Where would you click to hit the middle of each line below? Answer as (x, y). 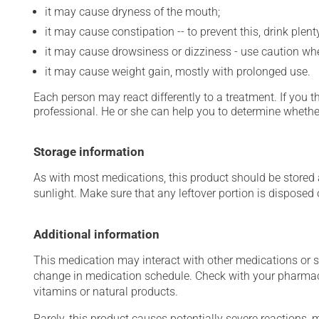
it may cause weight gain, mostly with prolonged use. (178, 72)
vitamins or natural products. (106, 292)
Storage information (89, 152)
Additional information (96, 234)
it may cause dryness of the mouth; (132, 12)
